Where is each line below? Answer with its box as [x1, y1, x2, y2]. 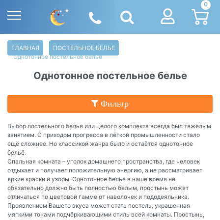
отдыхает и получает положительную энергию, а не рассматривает [7, 166, 202, 174]
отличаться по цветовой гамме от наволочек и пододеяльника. [7, 192, 189, 200]
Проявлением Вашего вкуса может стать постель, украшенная [7, 201, 190, 209]
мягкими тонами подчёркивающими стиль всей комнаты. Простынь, [7, 210, 204, 218]
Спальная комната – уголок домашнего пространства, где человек [7, 157, 200, 165]
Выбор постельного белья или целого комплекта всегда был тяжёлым [7, 122, 211, 130]
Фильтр [98, 99, 129, 108]
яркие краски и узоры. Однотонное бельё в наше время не [7, 175, 175, 183]
